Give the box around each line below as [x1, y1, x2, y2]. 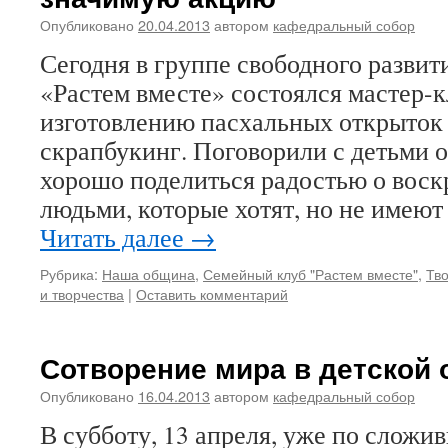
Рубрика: [40, 263, 98, 284]
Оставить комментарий [136, 283, 288, 304]
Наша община [102, 263, 195, 284]
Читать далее [40, 220, 190, 254]
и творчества [40, 283, 124, 304]
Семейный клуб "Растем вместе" [203, 263, 418, 284]
